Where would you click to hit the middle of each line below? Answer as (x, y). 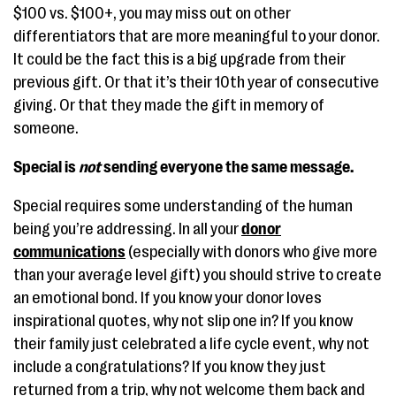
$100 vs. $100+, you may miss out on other (152, 13)
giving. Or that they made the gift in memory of (169, 105)
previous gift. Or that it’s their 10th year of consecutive (196, 82)
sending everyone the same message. (228, 167)
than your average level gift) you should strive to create (198, 275)
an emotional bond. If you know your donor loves (168, 298)
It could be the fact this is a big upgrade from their (179, 59)
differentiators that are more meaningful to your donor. (197, 36)
